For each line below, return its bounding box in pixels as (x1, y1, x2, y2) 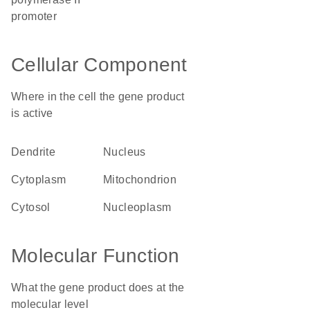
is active (11, 107, 53, 119)
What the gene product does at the (11, 282, 185, 293)
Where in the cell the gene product (11, 91, 185, 102)
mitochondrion (112, 174, 177, 185)
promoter (11, 10, 57, 22)
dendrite (19, 146, 56, 158)
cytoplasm (19, 174, 66, 185)
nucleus (111, 146, 146, 158)
